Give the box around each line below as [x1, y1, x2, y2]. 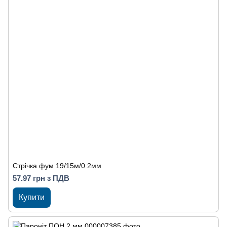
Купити [19, 193, 45, 202]
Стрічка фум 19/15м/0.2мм [13, 162, 101, 170]
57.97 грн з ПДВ [13, 174, 69, 182]
